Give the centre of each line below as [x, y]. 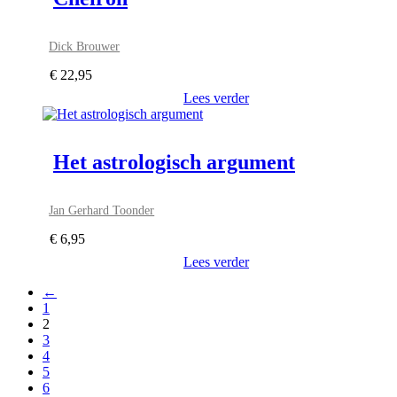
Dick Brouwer [85, 47]
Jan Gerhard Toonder [102, 210]
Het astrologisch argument [174, 163]
